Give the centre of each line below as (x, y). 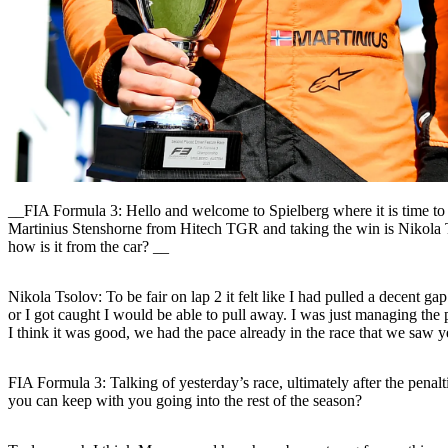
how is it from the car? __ (88, 247)
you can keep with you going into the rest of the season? (185, 401)
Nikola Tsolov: (55, 297)
